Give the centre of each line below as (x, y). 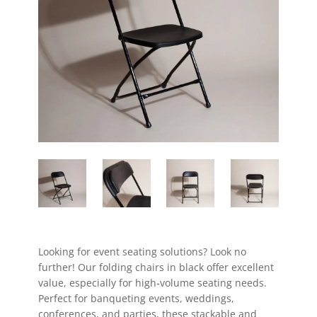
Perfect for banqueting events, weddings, (136, 299)
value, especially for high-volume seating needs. (152, 283)
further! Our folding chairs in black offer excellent (156, 267)
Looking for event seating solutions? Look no (142, 252)
